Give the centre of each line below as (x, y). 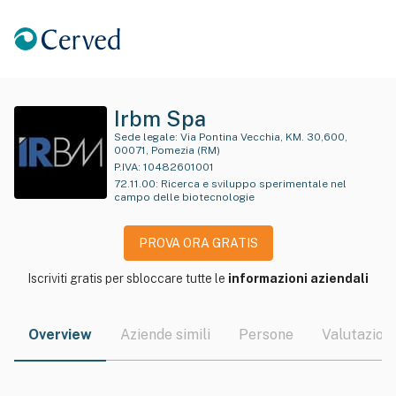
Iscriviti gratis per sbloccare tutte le (128, 278)
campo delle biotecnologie (184, 197)
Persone (266, 335)
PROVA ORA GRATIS (198, 243)
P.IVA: (127, 167)
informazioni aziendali (298, 278)
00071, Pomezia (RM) (167, 150)
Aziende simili (165, 335)
